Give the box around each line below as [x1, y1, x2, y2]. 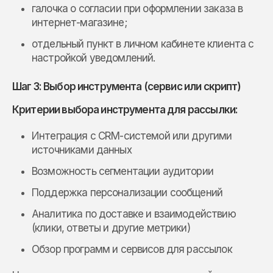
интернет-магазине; [32, 16, 127, 29]
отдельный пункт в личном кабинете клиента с [32, 38, 254, 51]
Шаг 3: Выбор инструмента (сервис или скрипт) [12, 80, 241, 93]
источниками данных [32, 144, 132, 157]
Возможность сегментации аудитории [32, 165, 213, 178]
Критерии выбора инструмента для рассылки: [12, 104, 238, 116]
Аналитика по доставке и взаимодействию [32, 208, 236, 221]
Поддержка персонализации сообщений [32, 186, 223, 199]
